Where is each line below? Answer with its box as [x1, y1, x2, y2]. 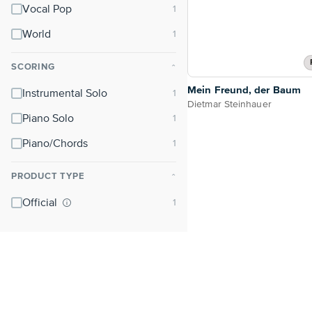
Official [22, 198, 60, 209]
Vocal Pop [22, 4, 72, 15]
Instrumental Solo [22, 88, 107, 100]
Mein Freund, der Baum [187, 85, 302, 96]
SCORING [11, 63, 55, 72]
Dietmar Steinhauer [187, 100, 272, 110]
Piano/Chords [22, 139, 88, 150]
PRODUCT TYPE [11, 172, 85, 181]
